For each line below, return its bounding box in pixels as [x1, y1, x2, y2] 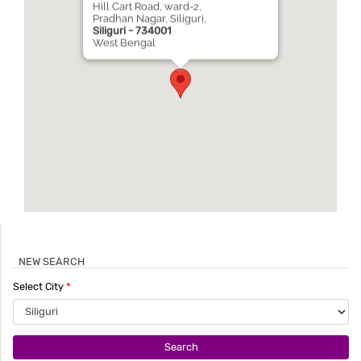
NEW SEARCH [18, 255, 85, 268]
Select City [13, 280, 66, 293]
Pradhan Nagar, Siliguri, [93, 12, 206, 25]
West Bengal [93, 36, 156, 49]
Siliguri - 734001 [93, 24, 172, 37]
